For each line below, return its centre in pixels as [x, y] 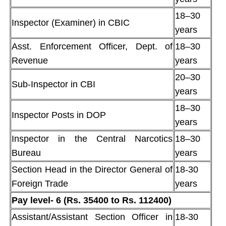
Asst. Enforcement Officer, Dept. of [92, 46]
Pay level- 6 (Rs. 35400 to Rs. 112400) [92, 200]
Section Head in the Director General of [92, 169]
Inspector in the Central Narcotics [92, 138]
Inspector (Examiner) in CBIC [71, 22]
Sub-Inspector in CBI [53, 84]
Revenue [30, 60]
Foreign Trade [40, 183]
